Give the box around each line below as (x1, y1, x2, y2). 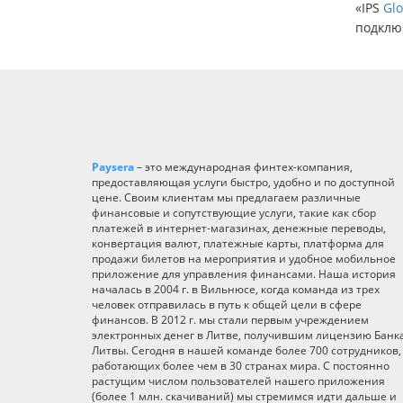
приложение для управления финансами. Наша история (92, 265, 396, 282)
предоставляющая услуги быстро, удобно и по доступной (92, 174, 395, 190)
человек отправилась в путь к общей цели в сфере (92, 296, 362, 312)
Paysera (92, 158, 134, 175)
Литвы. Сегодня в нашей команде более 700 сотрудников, (92, 342, 401, 358)
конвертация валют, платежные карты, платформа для (92, 235, 384, 251)
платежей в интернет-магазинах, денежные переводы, (92, 219, 386, 236)
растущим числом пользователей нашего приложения (92, 372, 385, 389)
